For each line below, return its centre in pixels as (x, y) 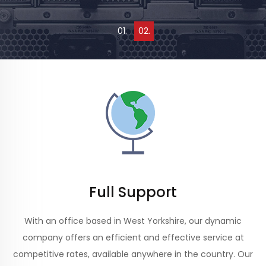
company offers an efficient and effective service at (133, 237)
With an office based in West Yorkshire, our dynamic (133, 221)
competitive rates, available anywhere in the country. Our (133, 254)
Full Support (133, 192)
